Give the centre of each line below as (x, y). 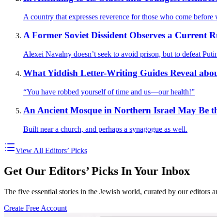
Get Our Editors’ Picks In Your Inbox (97, 171)
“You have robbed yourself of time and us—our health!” (109, 92)
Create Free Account (35, 208)
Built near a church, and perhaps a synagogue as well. (105, 129)
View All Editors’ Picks (51, 150)
